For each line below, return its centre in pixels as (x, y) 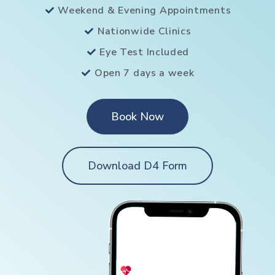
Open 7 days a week (144, 73)
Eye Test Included (145, 52)
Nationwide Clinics (144, 31)
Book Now (137, 116)
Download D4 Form (137, 165)
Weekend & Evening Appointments (145, 10)
